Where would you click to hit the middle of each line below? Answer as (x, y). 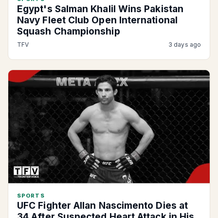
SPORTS (31, 196)
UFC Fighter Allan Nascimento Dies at (103, 206)
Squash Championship (69, 31)
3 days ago (185, 45)
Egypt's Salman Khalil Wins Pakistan (100, 9)
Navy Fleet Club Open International (97, 20)
